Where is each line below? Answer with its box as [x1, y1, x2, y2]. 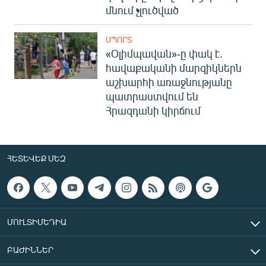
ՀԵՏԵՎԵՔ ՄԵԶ [7, 153, 66, 163]
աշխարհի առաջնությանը [106, 75, 232, 88]
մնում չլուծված [106, 4, 179, 17]
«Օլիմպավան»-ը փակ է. [106, 47, 223, 60]
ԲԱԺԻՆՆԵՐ [7, 245, 53, 255]
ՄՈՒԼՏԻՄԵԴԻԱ [7, 217, 66, 227]
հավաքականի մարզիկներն [106, 61, 242, 74]
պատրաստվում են [106, 90, 198, 103]
